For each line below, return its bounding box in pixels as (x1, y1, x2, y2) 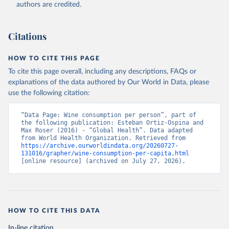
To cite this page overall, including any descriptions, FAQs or (8, 68, 196, 76)
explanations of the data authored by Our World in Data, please (8, 79, 209, 86)
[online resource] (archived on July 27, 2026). (21, 157, 186, 165)
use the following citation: (8, 89, 90, 97)
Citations (8, 30, 47, 43)
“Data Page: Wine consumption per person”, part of (21, 111, 196, 119)
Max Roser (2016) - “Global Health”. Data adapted (21, 127, 193, 134)
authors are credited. (16, 1, 81, 9)
